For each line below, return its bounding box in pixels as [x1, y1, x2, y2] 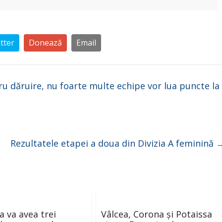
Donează [29, 37, 62, 48]
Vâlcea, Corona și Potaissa [101, 208, 212, 220]
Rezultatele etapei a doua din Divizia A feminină [10, 137, 216, 149]
